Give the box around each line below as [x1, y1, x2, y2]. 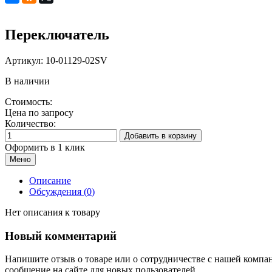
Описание [29, 175, 71, 186]
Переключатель [5, 27, 109, 42]
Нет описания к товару [5, 206, 100, 217]
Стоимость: [5, 96, 52, 107]
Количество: [5, 118, 56, 129]
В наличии [5, 75, 50, 86]
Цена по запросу [5, 107, 73, 118]
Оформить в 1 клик [5, 141, 85, 152]
